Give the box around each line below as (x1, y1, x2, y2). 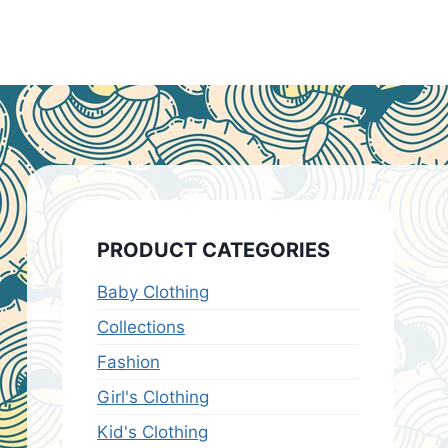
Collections (97, 317, 185, 337)
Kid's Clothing (97, 422, 208, 442)
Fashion (97, 352, 160, 372)
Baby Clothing (97, 282, 209, 302)
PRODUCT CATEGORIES (97, 238, 330, 262)
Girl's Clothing (97, 387, 209, 407)
